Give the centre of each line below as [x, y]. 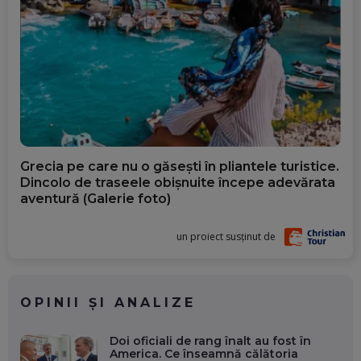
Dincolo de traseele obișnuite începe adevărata [178, 183]
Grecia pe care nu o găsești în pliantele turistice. [180, 167]
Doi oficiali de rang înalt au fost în [210, 341]
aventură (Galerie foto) [95, 199]
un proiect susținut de [226, 237]
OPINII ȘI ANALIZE [108, 303]
